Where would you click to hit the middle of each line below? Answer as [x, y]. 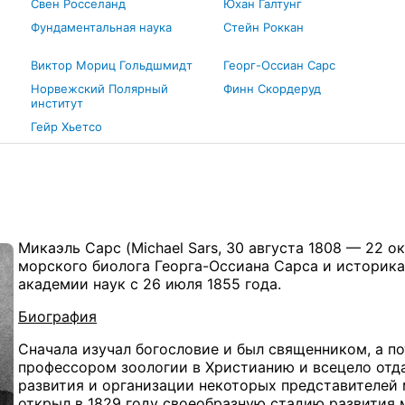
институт [57, 103]
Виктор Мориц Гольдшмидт [111, 65]
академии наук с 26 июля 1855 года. [150, 283]
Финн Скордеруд [272, 89]
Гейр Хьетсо [66, 127]
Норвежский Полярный [99, 89]
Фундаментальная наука [101, 27]
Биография [57, 316]
